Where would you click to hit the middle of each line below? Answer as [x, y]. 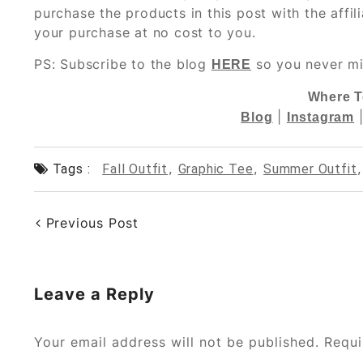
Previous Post [90, 222]
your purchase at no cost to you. [145, 32]
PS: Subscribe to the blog [123, 64]
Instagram [320, 117]
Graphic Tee [216, 169]
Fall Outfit [135, 169]
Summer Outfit [310, 169]
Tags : [69, 169]
